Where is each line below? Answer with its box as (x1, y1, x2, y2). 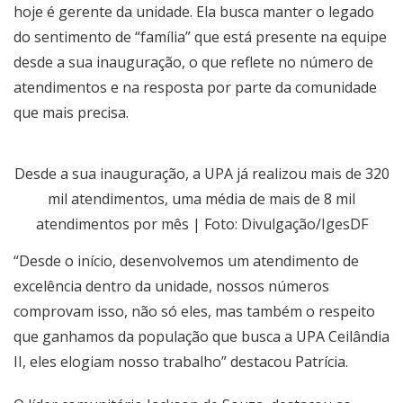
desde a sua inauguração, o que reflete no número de (13, 51, 373, 72)
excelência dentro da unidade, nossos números (13, 275, 329, 296)
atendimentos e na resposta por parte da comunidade (13, 76, 377, 97)
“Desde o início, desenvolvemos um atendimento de (13, 250, 359, 271)
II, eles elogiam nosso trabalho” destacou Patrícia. (13, 351, 348, 372)
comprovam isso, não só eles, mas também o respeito (13, 300, 375, 321)
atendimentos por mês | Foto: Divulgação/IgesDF (35, 213, 368, 234)
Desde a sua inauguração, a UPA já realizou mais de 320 (13, 163, 390, 184)
